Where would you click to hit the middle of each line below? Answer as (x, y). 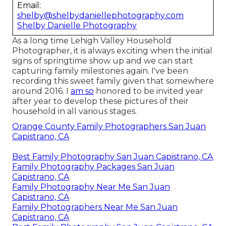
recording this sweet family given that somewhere (113, 81)
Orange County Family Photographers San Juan (109, 127)
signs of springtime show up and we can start (103, 61)
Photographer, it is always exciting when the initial (112, 51)
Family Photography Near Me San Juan (91, 187)
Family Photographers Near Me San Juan (95, 207)
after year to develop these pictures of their (100, 101)
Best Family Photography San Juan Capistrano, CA (112, 157)
